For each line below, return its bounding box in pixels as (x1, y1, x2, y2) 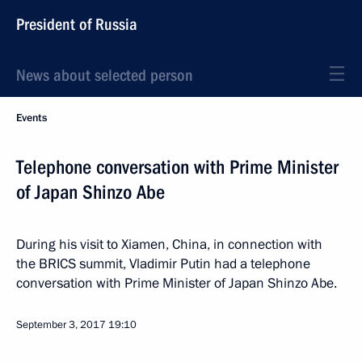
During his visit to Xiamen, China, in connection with (16, 235, 322, 254)
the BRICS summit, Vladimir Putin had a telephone (16, 255, 310, 273)
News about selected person (16, 65, 193, 85)
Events (16, 111, 47, 125)
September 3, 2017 (16, 318, 106, 332)
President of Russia (16, 15, 137, 34)
